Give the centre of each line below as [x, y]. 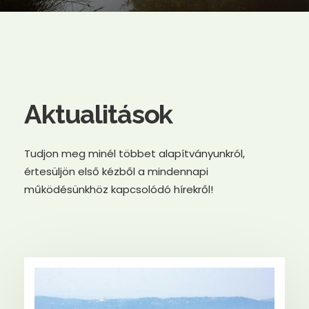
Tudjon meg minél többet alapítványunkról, [134, 153]
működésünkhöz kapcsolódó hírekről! [119, 189]
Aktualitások [99, 114]
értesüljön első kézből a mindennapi [116, 171]
